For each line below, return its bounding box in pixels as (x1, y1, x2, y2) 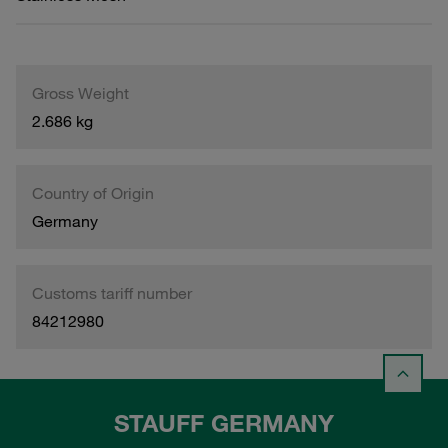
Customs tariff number (32, 282, 192, 303)
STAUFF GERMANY (114, 408, 334, 439)
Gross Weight (32, 82, 129, 103)
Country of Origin (32, 182, 154, 203)
